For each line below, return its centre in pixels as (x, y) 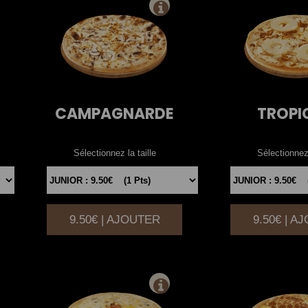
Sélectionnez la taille (114, 153)
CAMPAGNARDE (115, 114)
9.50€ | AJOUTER (114, 220)
